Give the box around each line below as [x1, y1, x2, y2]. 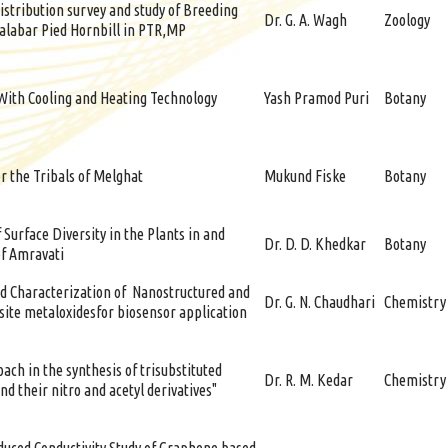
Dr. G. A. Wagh [264, 11, 347, 29]
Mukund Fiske [264, 167, 346, 185]
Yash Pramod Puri [264, 89, 369, 107]
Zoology [384, 11, 430, 29]
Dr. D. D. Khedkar [264, 235, 366, 253]
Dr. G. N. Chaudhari [264, 293, 375, 311]
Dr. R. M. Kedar [264, 371, 353, 389]
